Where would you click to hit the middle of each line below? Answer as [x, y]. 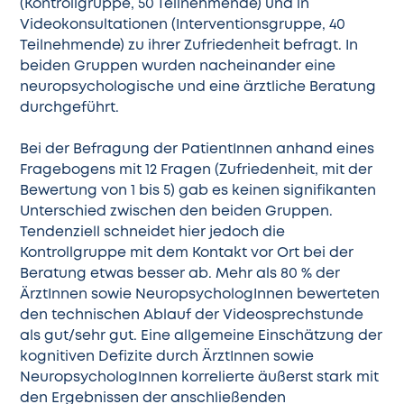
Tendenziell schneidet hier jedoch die [153, 233]
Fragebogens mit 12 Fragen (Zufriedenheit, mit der [197, 170]
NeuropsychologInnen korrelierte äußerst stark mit [200, 378]
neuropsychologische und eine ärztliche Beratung [198, 87]
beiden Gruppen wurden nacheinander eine [178, 67]
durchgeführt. [70, 108]
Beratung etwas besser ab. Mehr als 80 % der [180, 274]
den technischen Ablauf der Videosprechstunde [192, 316]
